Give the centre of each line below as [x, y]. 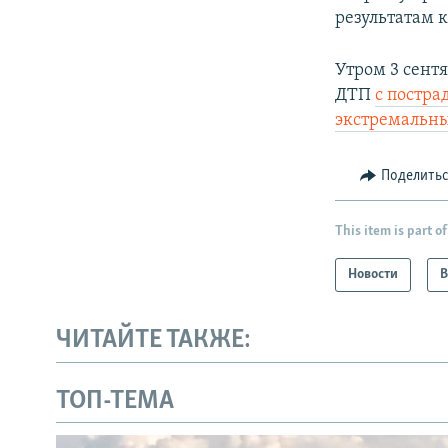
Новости [373, 275]
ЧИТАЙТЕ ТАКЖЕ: [153, 341]
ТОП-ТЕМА [115, 401]
